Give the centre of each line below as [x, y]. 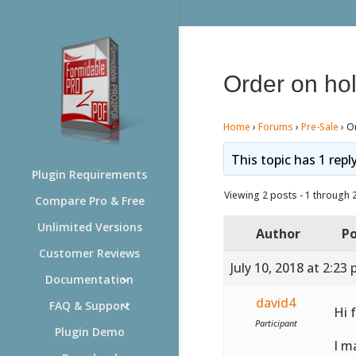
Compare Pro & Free [89, 201]
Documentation [89, 279]
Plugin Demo [89, 332]
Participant [276, 323]
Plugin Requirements [89, 174]
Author [278, 233]
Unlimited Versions [89, 227]
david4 [276, 302]
